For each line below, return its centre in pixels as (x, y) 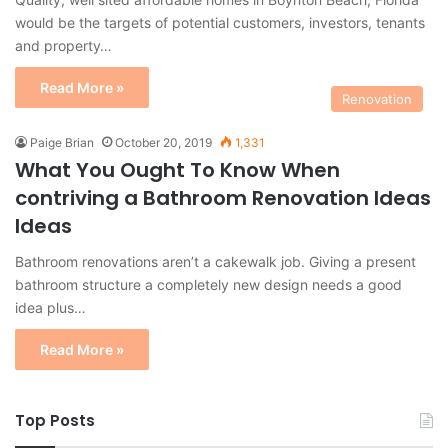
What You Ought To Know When (177, 169)
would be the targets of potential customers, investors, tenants (220, 22)
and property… (63, 45)
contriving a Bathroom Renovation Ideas (223, 197)
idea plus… (50, 307)
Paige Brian (62, 142)
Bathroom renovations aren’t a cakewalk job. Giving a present (215, 261)
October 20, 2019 (163, 142)
